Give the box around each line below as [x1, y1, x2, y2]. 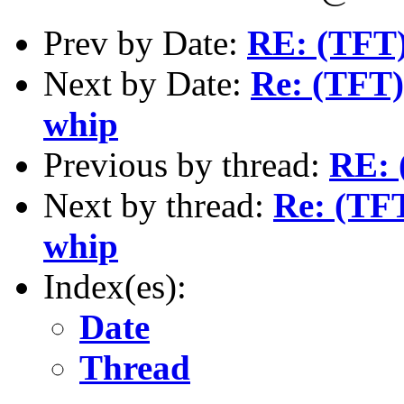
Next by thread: [43, 185, 273, 225]
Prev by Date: [43, 23, 247, 62]
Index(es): [43, 266, 187, 306]
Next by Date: [43, 63, 251, 103]
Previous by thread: [43, 144, 329, 184]
